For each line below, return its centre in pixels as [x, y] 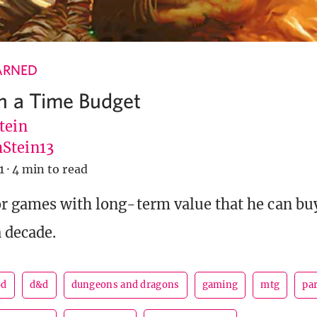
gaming [220, 285]
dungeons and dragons [125, 285]
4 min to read [50, 169]
